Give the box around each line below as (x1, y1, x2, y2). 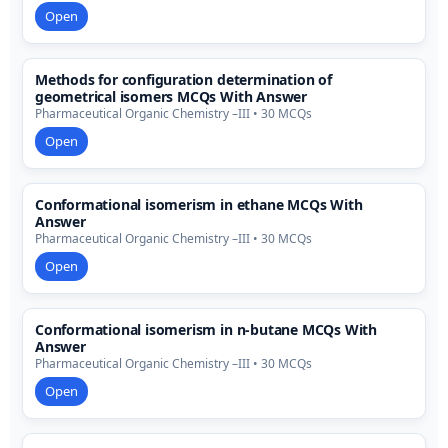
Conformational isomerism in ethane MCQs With (35, 195, 363, 215)
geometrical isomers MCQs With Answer (35, 87, 307, 107)
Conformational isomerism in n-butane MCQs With (35, 320, 377, 340)
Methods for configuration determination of (35, 70, 332, 90)
